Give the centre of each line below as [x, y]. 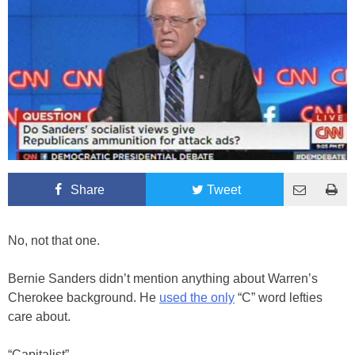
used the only [197, 297]
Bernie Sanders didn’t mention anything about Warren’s [163, 278]
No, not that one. [54, 240]
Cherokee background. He [84, 297]
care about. [39, 316]
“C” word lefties [279, 297]
